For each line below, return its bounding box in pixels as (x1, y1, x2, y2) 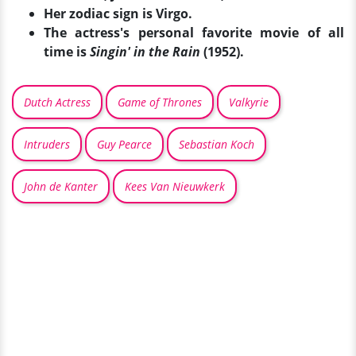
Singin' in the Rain (90, 43, 200, 61)
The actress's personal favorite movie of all (44, 24, 344, 42)
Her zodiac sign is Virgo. (44, 5, 192, 23)
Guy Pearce (97, 137, 152, 153)
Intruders (24, 137, 70, 153)
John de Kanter (24, 179, 98, 195)
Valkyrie (229, 95, 269, 110)
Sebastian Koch (179, 137, 254, 153)
